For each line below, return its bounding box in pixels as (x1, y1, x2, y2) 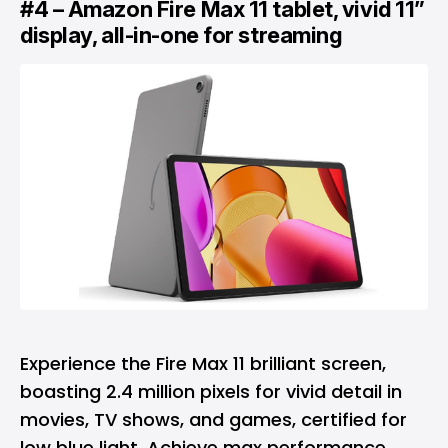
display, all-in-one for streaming (20, 22, 343, 49)
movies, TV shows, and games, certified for (20, 406, 407, 432)
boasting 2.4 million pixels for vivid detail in (20, 378, 402, 404)
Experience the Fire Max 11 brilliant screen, (20, 350, 386, 376)
